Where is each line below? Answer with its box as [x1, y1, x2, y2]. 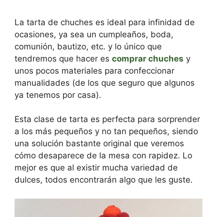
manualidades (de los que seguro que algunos [15, 77, 195, 88]
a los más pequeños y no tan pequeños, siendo [15, 126, 198, 136]
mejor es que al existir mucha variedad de [15, 163, 178, 172]
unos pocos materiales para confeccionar [15, 65, 174, 76]
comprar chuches [112, 53, 184, 63]
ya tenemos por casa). [15, 90, 101, 100]
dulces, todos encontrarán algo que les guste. [15, 175, 193, 185]
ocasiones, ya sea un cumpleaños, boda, [15, 29, 173, 39]
